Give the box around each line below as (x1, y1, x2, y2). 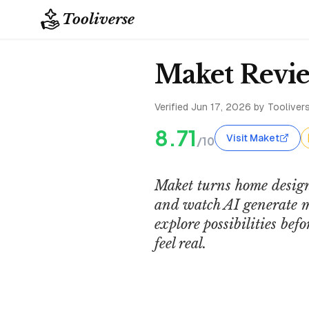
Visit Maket (226, 132, 279, 143)
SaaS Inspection (9, 279, 80, 292)
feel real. (154, 235, 206, 252)
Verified (154, 101, 191, 112)
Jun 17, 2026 (191, 101, 251, 112)
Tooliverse (62, 10, 134, 28)
